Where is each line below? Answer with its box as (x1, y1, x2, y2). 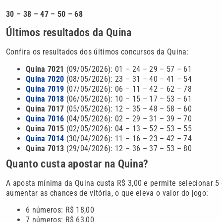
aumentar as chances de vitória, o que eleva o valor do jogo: (6, 188, 209, 198)
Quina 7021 (26, 64, 66, 74)
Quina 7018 (26, 94, 64, 104)
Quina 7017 (26, 104, 66, 113)
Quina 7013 (26, 143, 66, 153)
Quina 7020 (26, 74, 64, 84)
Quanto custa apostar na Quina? (6, 157, 149, 170)
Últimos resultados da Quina (6, 26, 132, 39)
